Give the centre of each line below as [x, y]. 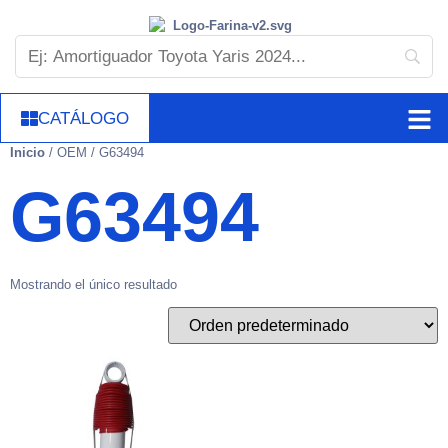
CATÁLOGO [83, 119]
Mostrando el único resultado [93, 285]
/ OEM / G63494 [94, 153]
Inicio [27, 153]
